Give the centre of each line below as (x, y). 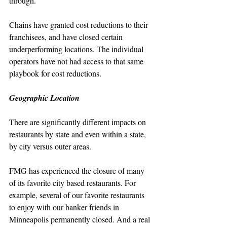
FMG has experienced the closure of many (78, 170)
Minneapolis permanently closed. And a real (81, 219)
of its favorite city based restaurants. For (73, 182)
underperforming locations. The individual (77, 49)
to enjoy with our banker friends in (65, 207)
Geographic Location (44, 98)
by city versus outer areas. (50, 146)
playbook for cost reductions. (55, 73)
